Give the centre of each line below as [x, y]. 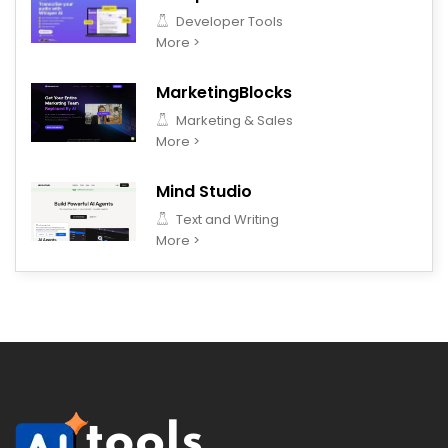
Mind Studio [204, 191]
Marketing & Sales [233, 120]
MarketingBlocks [224, 92]
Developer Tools [228, 21]
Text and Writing [226, 219]
